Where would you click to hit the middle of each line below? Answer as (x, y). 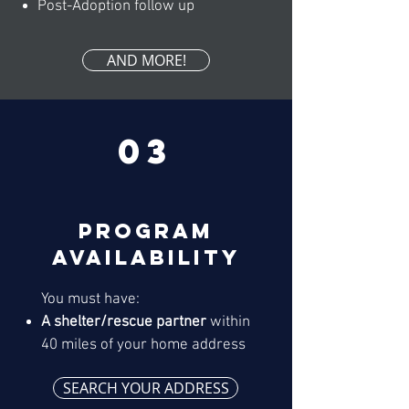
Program (146, 231)
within (228, 323)
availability (146, 258)
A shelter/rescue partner (124, 323)
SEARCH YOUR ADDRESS (146, 388)
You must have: (90, 300)
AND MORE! (146, 61)
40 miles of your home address (143, 346)
